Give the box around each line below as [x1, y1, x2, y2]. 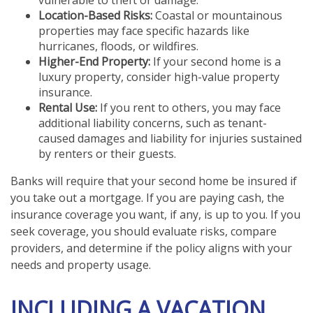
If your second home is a [150, 54, 281, 70]
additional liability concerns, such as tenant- [38, 115, 267, 131]
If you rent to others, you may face [97, 100, 281, 116]
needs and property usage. [10, 257, 151, 273]
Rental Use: [38, 100, 97, 116]
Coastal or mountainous [152, 8, 282, 24]
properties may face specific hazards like [38, 23, 249, 39]
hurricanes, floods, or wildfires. [38, 38, 198, 54]
